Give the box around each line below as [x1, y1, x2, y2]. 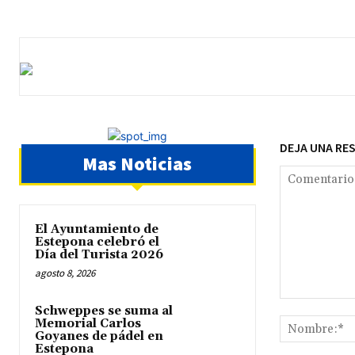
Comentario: [278, 300, 342, 314]
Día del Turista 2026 [35, 247, 163, 263]
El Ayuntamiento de [35, 222, 158, 238]
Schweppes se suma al [35, 303, 173, 319]
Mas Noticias [82, 151, 193, 177]
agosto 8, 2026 [35, 266, 95, 281]
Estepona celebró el [35, 235, 159, 250]
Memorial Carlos [35, 316, 141, 332]
